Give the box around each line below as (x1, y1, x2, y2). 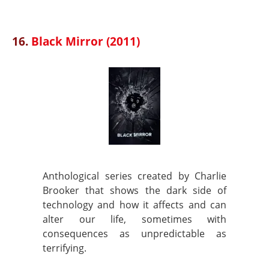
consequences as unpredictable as (43, 227, 226, 240)
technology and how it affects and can (43, 198, 226, 211)
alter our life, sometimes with (43, 213, 226, 226)
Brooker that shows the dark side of (43, 184, 226, 197)
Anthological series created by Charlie (43, 169, 226, 183)
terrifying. (43, 241, 86, 255)
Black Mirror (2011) (31, 33, 140, 49)
